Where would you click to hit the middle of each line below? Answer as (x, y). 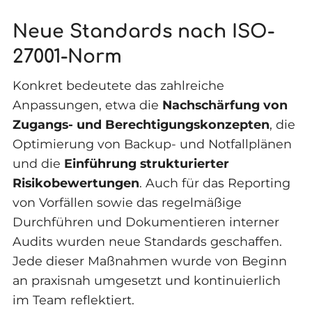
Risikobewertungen (76, 183)
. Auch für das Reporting (214, 183)
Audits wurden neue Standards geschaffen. (147, 242)
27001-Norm (67, 57)
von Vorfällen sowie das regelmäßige (127, 203)
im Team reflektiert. (73, 300)
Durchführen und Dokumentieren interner (146, 222)
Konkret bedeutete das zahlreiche (118, 86)
